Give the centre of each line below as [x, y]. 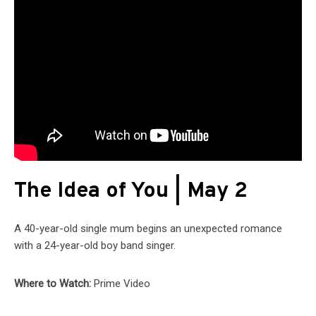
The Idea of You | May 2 [131, 192]
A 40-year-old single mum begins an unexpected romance [148, 229]
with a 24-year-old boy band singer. [95, 246]
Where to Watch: [54, 284]
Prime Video [122, 284]
